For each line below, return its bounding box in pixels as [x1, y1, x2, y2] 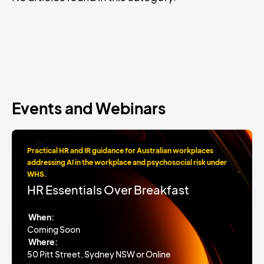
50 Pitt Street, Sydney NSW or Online [27, 249, 171, 259]
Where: [28, 236, 58, 247]
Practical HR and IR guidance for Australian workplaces [27, 146, 213, 155]
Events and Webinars [12, 98, 166, 118]
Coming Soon [27, 224, 80, 235]
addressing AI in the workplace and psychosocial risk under [27, 158, 227, 167]
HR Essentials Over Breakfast [27, 182, 189, 197]
